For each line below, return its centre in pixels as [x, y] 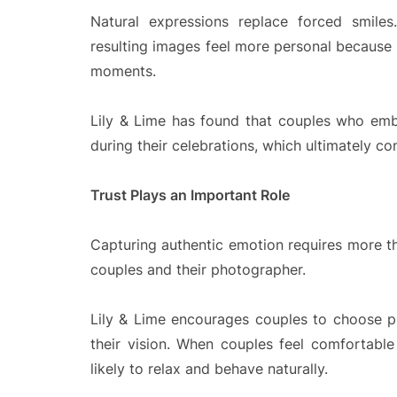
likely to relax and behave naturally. [209, 369]
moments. [123, 71]
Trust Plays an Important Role [190, 195]
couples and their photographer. [198, 269]
